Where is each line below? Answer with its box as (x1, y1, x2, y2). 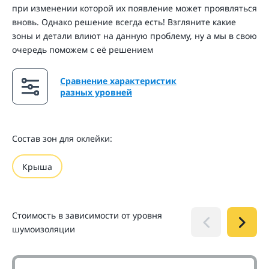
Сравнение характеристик (60, 75, 177, 87)
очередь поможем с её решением (12, 44, 153, 56)
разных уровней (60, 86, 132, 98)
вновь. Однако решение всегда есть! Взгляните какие (12, 16, 236, 28)
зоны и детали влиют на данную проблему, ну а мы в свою (12, 30, 257, 42)
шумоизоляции (12, 223, 75, 235)
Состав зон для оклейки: (12, 133, 112, 145)
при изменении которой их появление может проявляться (12, 2, 257, 14)
